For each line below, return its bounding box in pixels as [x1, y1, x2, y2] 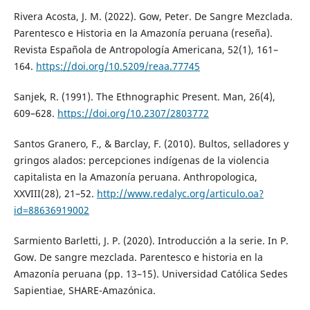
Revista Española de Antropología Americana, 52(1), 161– [13, 43, 278, 57]
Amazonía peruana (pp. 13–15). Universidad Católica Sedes [13, 267, 288, 281]
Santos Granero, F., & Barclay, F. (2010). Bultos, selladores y [13, 137, 289, 151]
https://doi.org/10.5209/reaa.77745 [35, 60, 200, 73]
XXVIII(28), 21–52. [13, 187, 97, 201]
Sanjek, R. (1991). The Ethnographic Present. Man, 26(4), [13, 90, 275, 104]
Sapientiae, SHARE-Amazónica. [13, 284, 156, 298]
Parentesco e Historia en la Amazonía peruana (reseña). [13, 26, 273, 40]
